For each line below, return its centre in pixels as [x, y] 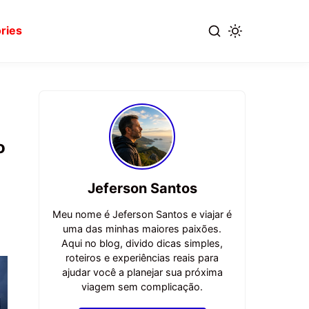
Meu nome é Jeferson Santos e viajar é [142, 215]
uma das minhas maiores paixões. [142, 229]
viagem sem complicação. [142, 287]
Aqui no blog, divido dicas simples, [142, 243]
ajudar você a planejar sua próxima [142, 272]
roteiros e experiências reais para [142, 258]
